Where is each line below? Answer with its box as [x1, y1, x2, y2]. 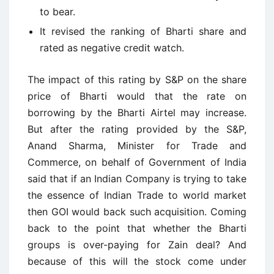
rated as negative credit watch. [40, 41, 184, 54]
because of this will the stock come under [28, 254, 246, 267]
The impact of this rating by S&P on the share [28, 73, 246, 86]
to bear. [40, 5, 75, 18]
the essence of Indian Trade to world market [28, 188, 246, 201]
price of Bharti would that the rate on [28, 89, 246, 102]
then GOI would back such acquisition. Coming [28, 205, 246, 218]
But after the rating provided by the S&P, [28, 122, 246, 135]
